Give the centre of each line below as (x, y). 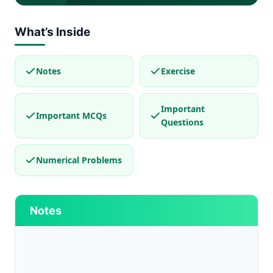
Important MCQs (71, 115)
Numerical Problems (79, 160)
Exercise (178, 71)
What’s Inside (52, 32)
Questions (182, 122)
